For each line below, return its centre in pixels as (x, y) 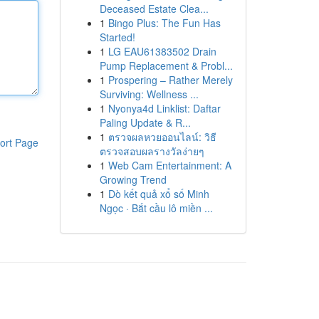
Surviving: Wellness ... (149, 94)
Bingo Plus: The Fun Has (164, 23)
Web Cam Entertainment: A (169, 165)
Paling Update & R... (145, 122)
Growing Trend (133, 179)
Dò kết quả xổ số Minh (158, 194)
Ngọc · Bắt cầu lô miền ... (156, 208)
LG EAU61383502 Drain (162, 51)
